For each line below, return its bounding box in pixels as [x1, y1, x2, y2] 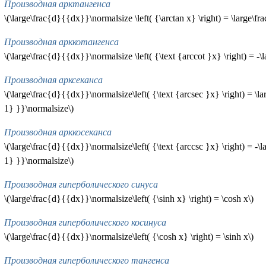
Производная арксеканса [4, 75, 103, 85]
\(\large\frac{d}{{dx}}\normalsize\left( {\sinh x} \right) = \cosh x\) [4, 194, 254, 204]
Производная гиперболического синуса [4, 179, 158, 190]
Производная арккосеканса [4, 127, 112, 138]
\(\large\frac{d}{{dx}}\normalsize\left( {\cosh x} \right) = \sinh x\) [4, 232, 254, 242]
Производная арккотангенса [4, 37, 119, 47]
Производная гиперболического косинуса [4, 217, 166, 228]
